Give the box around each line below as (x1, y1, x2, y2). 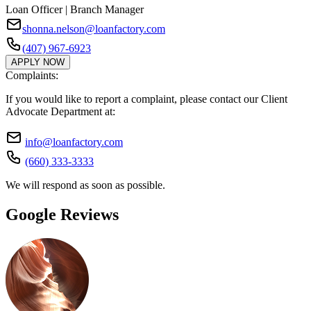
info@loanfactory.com (25, 136, 123, 149)
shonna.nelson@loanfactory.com (22, 23, 165, 35)
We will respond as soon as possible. (6, 179, 165, 192)
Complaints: (6, 69, 58, 82)
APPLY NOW (11, 57, 65, 68)
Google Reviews (6, 205, 119, 224)
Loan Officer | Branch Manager (6, 3, 144, 16)
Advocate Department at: (6, 106, 115, 118)
